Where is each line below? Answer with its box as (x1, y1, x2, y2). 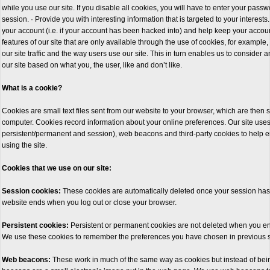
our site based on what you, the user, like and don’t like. (2, 61, 182, 69)
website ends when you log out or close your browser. (2, 198, 177, 207)
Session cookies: (2, 187, 61, 195)
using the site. (2, 141, 47, 149)
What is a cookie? (2, 84, 62, 92)
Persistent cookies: (2, 221, 69, 230)
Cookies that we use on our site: (2, 164, 111, 172)
